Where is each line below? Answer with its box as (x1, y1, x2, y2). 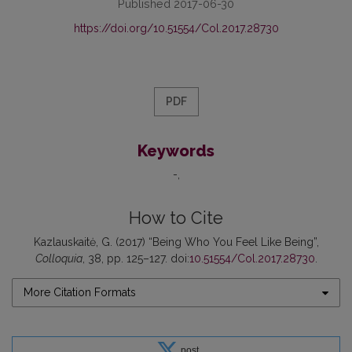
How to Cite (129, 208, 223, 229)
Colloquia (35, 252, 82, 266)
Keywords (137, 141, 214, 161)
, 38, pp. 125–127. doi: (82, 252, 189, 266)
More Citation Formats (24, 286, 136, 299)
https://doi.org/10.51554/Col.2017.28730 (73, 22, 279, 35)
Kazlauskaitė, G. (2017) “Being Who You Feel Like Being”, (33, 236, 319, 249)
